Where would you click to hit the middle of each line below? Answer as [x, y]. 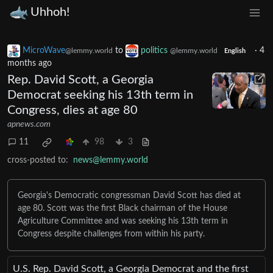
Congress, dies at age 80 [73, 110]
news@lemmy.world [111, 160]
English [235, 51]
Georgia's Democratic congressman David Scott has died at [129, 195]
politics [155, 50]
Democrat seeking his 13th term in [100, 95]
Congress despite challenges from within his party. [111, 234]
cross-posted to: [38, 160]
